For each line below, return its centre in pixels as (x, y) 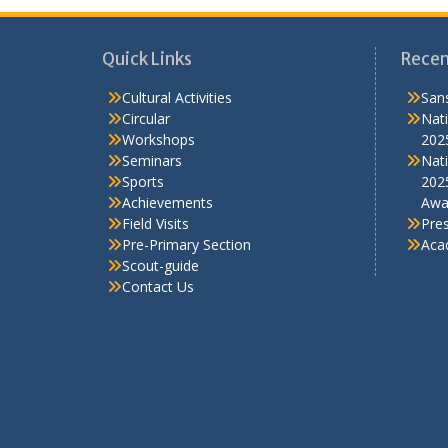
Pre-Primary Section (186, 219)
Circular (146, 93)
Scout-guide (160, 240)
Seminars (152, 135)
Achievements (167, 177)
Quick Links (147, 33)
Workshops (158, 114)
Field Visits (155, 198)
